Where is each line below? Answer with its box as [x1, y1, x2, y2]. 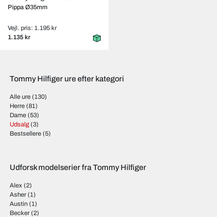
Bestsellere [10, 130, 41, 137]
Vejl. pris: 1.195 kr [8, 25, 57, 31]
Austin [10, 201, 28, 207]
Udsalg [10, 121, 29, 128]
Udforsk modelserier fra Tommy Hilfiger [10, 163, 146, 171]
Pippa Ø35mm [8, 4, 47, 11]
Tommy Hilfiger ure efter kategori [10, 75, 124, 83]
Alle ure [10, 93, 31, 100]
